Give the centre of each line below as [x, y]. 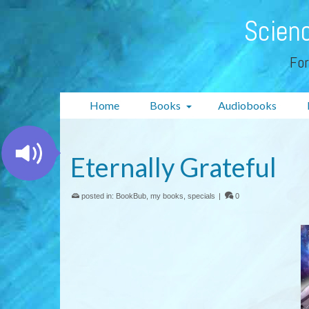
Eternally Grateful [173, 167]
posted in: [98, 196]
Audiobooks [247, 105]
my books [167, 196]
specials [201, 196]
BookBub [131, 196]
